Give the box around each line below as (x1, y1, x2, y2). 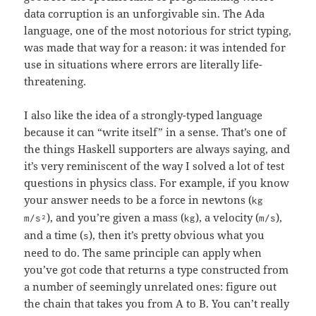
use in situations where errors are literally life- (24, 57, 263, 72)
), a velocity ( (195, 210, 260, 225)
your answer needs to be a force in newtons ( (24, 193, 253, 207)
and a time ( (24, 228, 84, 243)
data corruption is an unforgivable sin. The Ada (24, 6, 265, 21)
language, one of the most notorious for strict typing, (24, 23, 292, 38)
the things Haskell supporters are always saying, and (24, 142, 291, 157)
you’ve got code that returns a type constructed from (24, 262, 289, 277)
